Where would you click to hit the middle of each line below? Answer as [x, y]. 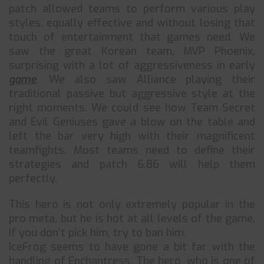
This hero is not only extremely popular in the [132, 204]
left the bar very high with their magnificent [132, 136]
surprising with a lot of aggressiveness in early [132, 65]
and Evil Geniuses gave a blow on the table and [132, 122]
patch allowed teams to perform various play [132, 9]
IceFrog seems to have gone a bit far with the [132, 247]
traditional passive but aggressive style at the [132, 94]
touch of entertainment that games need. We [132, 37]
